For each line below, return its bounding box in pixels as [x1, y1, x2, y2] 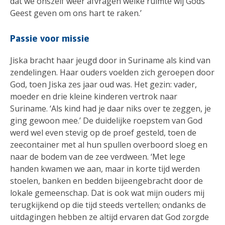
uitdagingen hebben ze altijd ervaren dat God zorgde [10, 211, 209, 222]
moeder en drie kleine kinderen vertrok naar [10, 90, 177, 102]
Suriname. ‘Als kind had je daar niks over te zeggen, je [10, 102, 211, 114]
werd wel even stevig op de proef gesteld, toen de [10, 127, 196, 138]
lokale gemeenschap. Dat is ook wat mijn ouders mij [10, 187, 204, 198]
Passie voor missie [10, 33, 89, 44]
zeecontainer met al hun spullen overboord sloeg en [10, 139, 207, 150]
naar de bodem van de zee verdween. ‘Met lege [10, 151, 185, 162]
